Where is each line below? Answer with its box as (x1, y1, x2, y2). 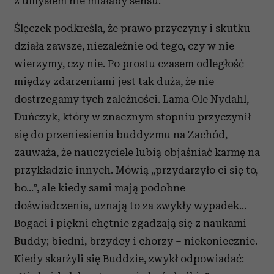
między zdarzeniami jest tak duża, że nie (14, 75, 214, 87)
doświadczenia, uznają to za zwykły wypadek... (14, 199, 246, 212)
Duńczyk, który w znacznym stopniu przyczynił (14, 111, 251, 123)
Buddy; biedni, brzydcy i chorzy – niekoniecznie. (14, 235, 257, 247)
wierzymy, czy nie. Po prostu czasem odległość (14, 57, 244, 70)
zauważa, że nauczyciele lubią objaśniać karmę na (14, 146, 260, 158)
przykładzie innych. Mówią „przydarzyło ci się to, (14, 164, 258, 176)
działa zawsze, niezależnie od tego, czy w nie (14, 40, 234, 52)
